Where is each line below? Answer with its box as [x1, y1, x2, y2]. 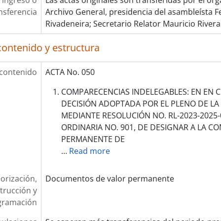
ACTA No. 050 [45, 67, 95, 77]
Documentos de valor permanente [45, 173, 174, 184]
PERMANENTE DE [61, 134, 125, 145]
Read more [69, 146, 110, 156]
